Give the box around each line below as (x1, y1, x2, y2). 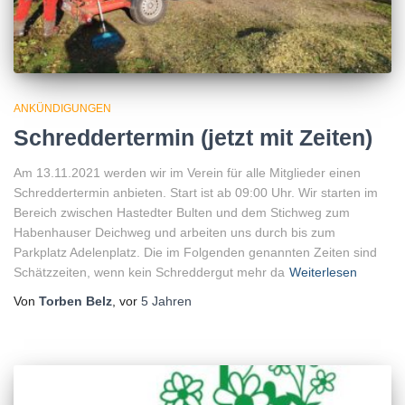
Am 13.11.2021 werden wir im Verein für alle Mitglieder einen (14, 165, 361, 180)
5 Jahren (141, 293, 192, 308)
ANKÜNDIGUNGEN (14, 101, 111, 115)
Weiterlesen (289, 264, 357, 279)
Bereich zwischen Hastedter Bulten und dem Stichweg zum (14, 204, 350, 220)
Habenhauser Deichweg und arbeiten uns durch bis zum (14, 224, 335, 240)
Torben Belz (39, 293, 112, 308)
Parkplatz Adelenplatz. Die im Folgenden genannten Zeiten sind (14, 244, 377, 259)
